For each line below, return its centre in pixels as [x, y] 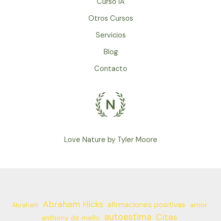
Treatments [31, 54]
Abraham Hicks [73, 204]
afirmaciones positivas [146, 205]
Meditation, [30, 31]
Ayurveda [26, 42]
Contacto [110, 69]
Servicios [110, 35]
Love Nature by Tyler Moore [110, 140]
